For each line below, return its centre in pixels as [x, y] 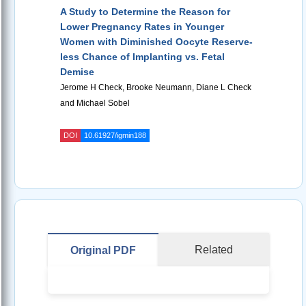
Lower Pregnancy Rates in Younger [142, 27]
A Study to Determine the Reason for [145, 12]
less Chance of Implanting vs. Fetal [142, 57]
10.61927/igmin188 [115, 136]
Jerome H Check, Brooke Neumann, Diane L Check [156, 88]
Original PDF [103, 251]
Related [214, 250]
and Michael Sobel [95, 103]
